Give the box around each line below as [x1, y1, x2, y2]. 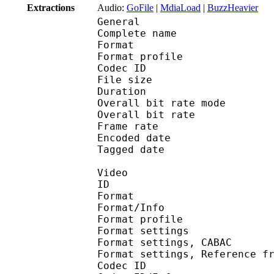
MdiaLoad [160, 2, 201, 13]
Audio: [97, 2, 127, 13]
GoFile [127, 2, 154, 13]
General [97, 15, 140, 28]
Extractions [27, 2, 75, 13]
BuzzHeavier [207, 2, 258, 13]
